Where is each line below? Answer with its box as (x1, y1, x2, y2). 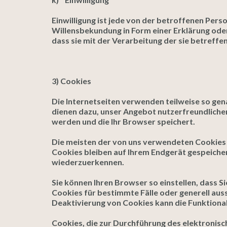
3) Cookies (52, 76, 91, 86)
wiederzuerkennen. (52, 157, 124, 167)
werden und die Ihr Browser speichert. (52, 117, 195, 126)
